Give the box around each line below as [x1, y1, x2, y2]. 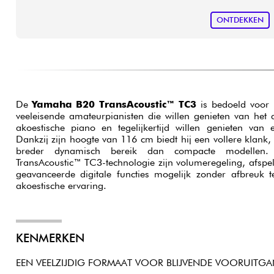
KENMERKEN [15, 231, 84, 246]
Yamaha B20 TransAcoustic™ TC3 [31, 98, 196, 110]
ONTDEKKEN [216, 15, 264, 25]
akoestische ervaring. [15, 179, 106, 191]
